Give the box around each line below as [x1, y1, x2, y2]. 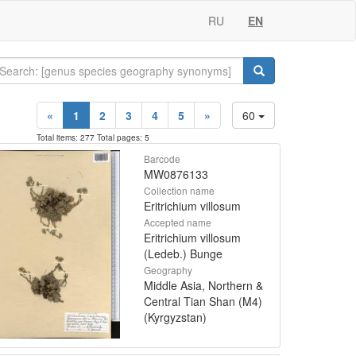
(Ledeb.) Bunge [144, 246, 222, 261]
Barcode [144, 152, 180, 165]
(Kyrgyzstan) [144, 309, 207, 325]
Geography [144, 263, 192, 277]
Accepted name [144, 215, 211, 229]
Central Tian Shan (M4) [144, 293, 262, 309]
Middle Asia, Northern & [144, 277, 263, 293]
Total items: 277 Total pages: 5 [37, 132, 149, 143]
